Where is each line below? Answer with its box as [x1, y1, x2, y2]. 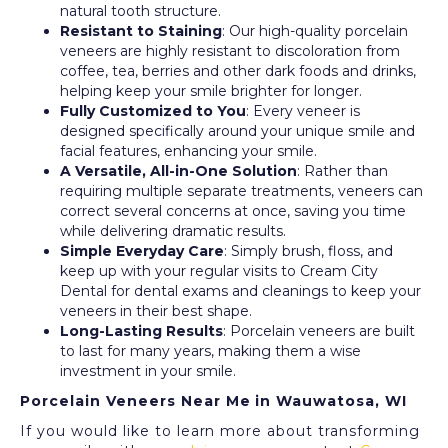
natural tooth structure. [60, 2, 221, 20]
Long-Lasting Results [60, 322, 223, 340]
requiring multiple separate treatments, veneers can [60, 182, 423, 200]
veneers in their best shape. [60, 302, 252, 320]
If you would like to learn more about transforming [20, 422, 421, 440]
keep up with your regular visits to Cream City [60, 262, 378, 280]
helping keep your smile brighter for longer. [60, 82, 362, 100]
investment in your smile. [60, 362, 236, 380]
